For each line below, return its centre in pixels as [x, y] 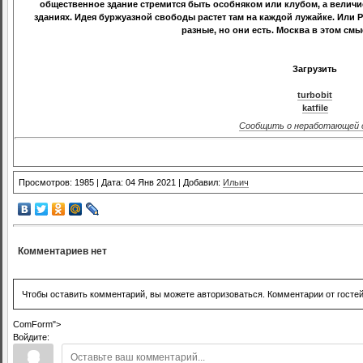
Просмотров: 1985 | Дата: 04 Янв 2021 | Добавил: [121, 182]
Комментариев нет [62, 251]
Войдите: [31, 337]
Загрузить [315, 69]
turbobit [315, 95]
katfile [315, 108]
